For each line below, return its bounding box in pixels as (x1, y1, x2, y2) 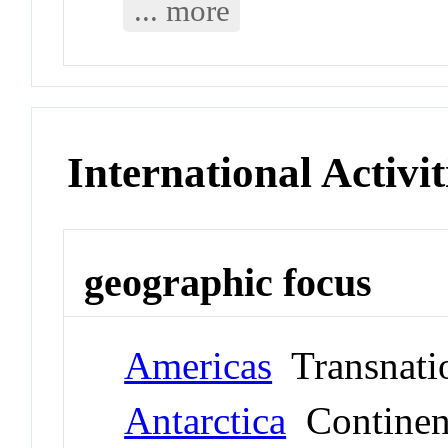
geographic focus (84, 259, 373, 305)
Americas (124, 343, 273, 387)
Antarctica (124, 398, 287, 442)
